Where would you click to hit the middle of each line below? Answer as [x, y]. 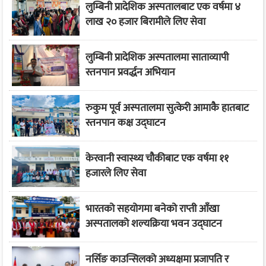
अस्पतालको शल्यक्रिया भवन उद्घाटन [153, 224]
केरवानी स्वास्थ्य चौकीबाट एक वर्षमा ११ [157, 158]
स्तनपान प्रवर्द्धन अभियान [130, 72]
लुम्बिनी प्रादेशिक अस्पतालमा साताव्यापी [157, 57]
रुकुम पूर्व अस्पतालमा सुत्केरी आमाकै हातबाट [167, 108]
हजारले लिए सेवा [115, 173]
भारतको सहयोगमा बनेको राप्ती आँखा [152, 209]
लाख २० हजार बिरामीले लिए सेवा [145, 22]
